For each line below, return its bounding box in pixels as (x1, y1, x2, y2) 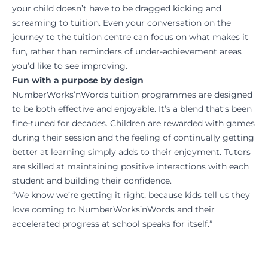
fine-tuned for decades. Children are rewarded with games (12, 118, 255, 129)
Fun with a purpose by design (12, 75, 144, 86)
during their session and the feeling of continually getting (12, 132, 254, 143)
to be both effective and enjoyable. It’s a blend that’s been (12, 103, 252, 114)
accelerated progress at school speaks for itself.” (12, 218, 212, 229)
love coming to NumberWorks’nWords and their (12, 204, 215, 215)
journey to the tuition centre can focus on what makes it (12, 32, 248, 42)
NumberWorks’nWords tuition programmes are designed (12, 89, 252, 100)
